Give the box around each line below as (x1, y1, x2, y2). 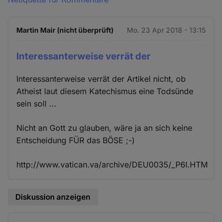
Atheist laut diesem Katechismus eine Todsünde (16, 86, 194, 96)
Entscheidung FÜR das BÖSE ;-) (16, 135, 135, 145)
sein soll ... (16, 98, 57, 109)
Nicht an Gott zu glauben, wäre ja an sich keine (16, 122, 193, 133)
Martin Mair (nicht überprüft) (16, 26, 114, 35)
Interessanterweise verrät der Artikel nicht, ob (16, 73, 186, 84)
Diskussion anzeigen (15, 192, 91, 202)
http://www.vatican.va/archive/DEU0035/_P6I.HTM (16, 159, 208, 169)
